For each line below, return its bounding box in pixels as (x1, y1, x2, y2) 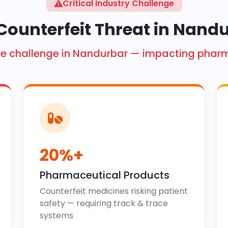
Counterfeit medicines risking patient (40, 185, 188, 197)
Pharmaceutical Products (40, 168, 169, 182)
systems (40, 210, 73, 221)
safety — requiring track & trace (40, 197, 168, 209)
